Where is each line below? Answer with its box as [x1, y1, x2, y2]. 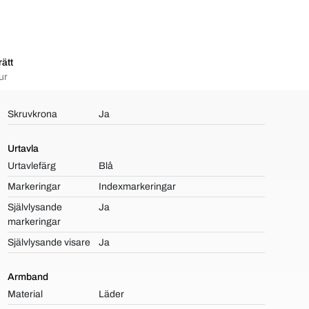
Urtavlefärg [7, 161, 56, 171]
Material [7, 289, 43, 299]
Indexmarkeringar [99, 181, 177, 192]
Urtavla [7, 143, 39, 154]
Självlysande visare [7, 237, 90, 248]
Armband [7, 272, 48, 282]
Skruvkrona [7, 109, 57, 119]
